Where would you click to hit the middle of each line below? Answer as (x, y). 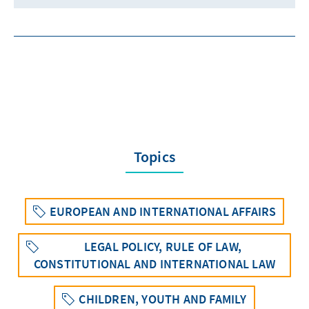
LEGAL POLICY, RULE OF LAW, (163, 246)
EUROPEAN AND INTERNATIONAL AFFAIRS (163, 211)
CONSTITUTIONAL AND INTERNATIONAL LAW (154, 263)
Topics (154, 156)
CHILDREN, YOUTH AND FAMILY (163, 299)
